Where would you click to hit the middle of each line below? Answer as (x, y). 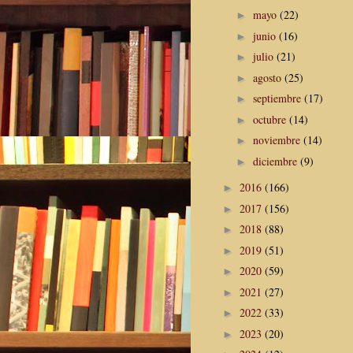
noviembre (278, 140)
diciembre (276, 161)
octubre (271, 119)
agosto (268, 77)
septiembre (278, 98)
